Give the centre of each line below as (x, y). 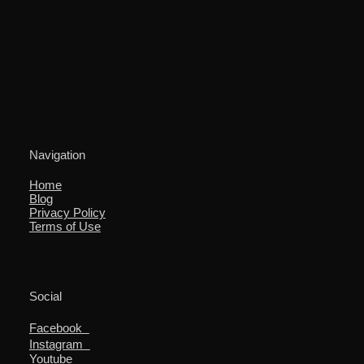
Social (45, 296)
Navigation (57, 155)
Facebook (59, 327)
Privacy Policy (67, 213)
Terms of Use (65, 227)
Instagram (59, 344)
